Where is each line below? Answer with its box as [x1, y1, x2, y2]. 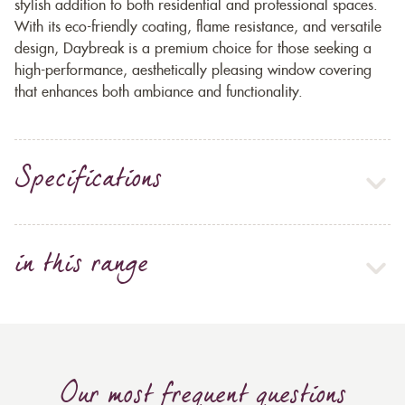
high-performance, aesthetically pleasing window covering [14, 63, 372, 79]
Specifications [14, 159, 162, 205]
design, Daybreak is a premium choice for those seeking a [14, 42, 372, 57]
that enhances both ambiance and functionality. [14, 85, 303, 100]
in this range [14, 244, 149, 290]
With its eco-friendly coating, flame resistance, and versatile [14, 20, 381, 35]
